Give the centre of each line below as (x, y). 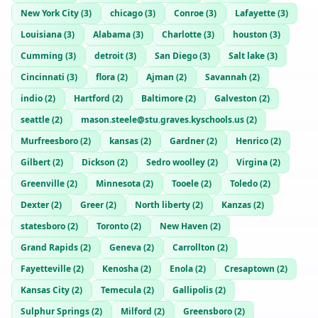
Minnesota (118, 183)
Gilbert (35, 162)
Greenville (43, 183)
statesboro (43, 226)
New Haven (184, 226)
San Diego (176, 56)
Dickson (98, 162)
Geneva (125, 247)
